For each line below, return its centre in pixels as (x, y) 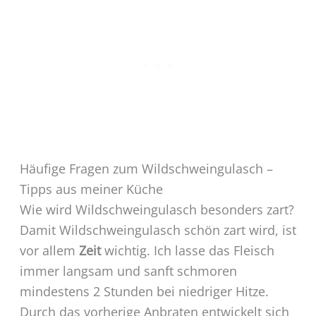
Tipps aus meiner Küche (91, 189)
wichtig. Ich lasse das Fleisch (187, 250)
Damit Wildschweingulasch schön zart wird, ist (158, 230)
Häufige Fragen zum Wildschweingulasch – (146, 168)
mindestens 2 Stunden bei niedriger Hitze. (144, 291)
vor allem (49, 250)
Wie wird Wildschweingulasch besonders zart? (157, 209)
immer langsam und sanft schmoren (128, 271)
